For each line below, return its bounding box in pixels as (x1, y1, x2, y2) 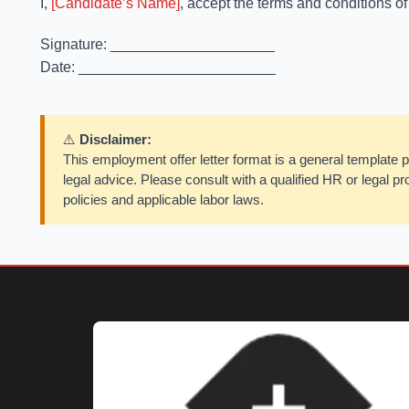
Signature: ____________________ (40, 37, 275, 52)
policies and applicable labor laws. (63, 192, 264, 207)
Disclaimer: (79, 131, 152, 147)
